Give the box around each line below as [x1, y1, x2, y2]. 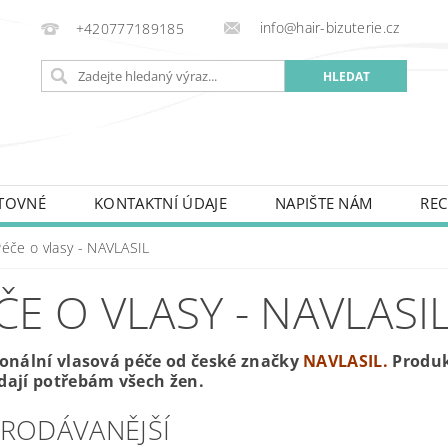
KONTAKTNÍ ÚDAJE [94, 193, 227, 213]
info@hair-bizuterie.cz [255, 18, 400, 37]
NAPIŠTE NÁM [274, 193, 373, 213]
